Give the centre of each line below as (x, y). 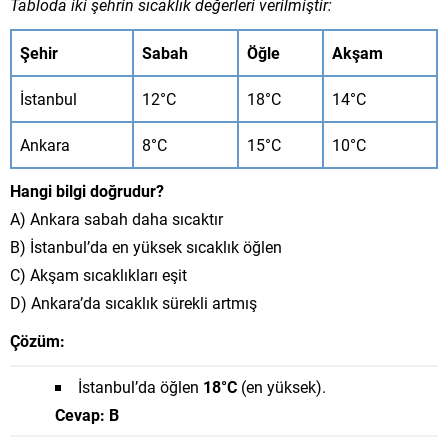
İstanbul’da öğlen (140, 386)
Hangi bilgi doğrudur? (87, 190)
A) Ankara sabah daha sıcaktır (116, 218)
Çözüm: (37, 340)
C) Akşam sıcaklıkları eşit (98, 274)
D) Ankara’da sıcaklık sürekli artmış (133, 302)
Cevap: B (87, 414)
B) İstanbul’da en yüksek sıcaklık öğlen (146, 246)
